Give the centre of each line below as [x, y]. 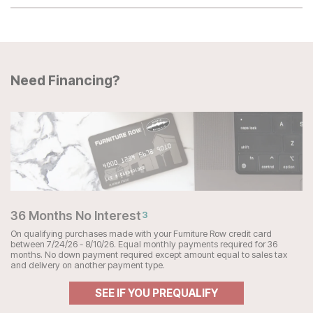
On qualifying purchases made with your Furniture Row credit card [141, 234]
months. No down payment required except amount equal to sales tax [149, 255]
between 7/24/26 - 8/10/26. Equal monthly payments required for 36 [144, 245]
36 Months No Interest [76, 216]
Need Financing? [65, 81]
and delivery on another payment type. [88, 265]
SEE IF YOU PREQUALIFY [156, 293]
